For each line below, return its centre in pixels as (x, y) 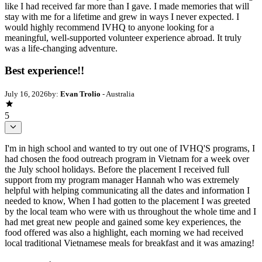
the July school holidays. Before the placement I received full (117, 170)
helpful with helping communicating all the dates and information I (127, 191)
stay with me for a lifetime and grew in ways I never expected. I (122, 16)
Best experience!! (44, 71)
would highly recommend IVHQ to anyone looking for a (109, 27)
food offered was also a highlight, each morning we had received (124, 233)
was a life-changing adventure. (61, 48)
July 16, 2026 (26, 94)
